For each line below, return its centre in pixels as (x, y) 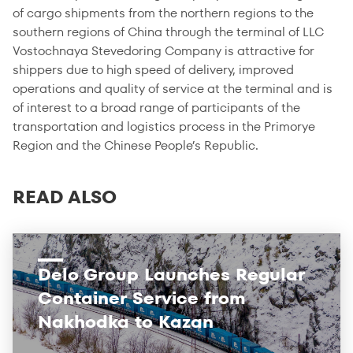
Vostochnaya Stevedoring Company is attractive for (163, 51)
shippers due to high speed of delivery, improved (153, 70)
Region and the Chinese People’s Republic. (136, 145)
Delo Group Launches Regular (171, 275)
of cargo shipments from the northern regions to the (163, 13)
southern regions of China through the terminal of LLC (168, 32)
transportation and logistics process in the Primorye (164, 126)
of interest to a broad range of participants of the (156, 108)
